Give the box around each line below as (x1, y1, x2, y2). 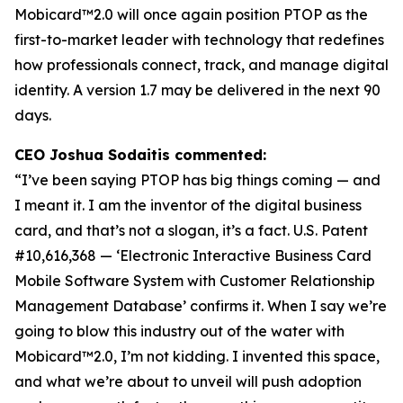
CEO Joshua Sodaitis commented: (14, 145, 266, 164)
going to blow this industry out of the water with (14, 321, 345, 340)
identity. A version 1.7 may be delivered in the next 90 (14, 80, 381, 99)
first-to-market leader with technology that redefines (14, 30, 384, 49)
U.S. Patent (293, 220, 368, 239)
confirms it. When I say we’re (186, 296, 387, 315)
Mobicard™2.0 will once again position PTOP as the (14, 4, 368, 23)
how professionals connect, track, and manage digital (14, 55, 389, 74)
